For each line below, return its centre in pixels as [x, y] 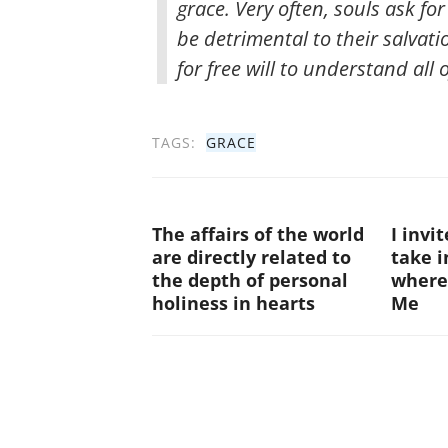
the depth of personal [250, 280]
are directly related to [251, 257]
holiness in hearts [233, 303]
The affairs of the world [258, 234]
